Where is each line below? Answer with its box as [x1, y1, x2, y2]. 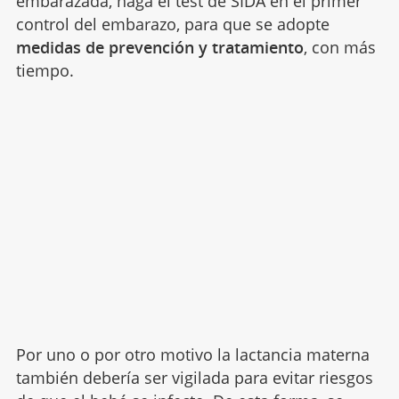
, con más [303, 36, 376, 58]
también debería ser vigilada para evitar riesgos [15, 366, 373, 388]
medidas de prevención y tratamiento [15, 36, 304, 58]
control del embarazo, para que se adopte [15, 12, 330, 35]
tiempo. [15, 59, 78, 81]
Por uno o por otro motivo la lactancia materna [15, 343, 370, 365]
